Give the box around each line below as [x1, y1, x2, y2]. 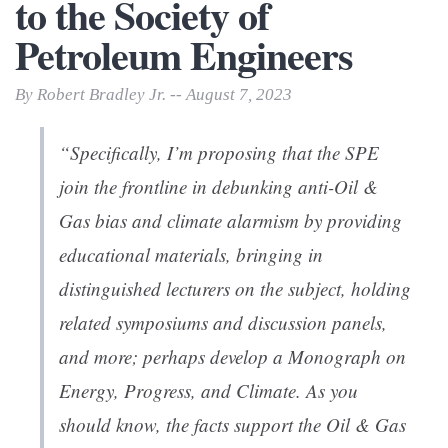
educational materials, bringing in [59, 242, 323, 268]
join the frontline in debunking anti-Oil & [59, 174, 378, 200]
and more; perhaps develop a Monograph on [59, 344, 406, 370]
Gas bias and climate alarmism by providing [59, 208, 402, 234]
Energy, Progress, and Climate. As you [59, 378, 358, 404]
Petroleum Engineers [15, 25, 353, 85]
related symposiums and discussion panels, [59, 310, 387, 336]
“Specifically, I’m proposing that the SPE [59, 140, 379, 166]
